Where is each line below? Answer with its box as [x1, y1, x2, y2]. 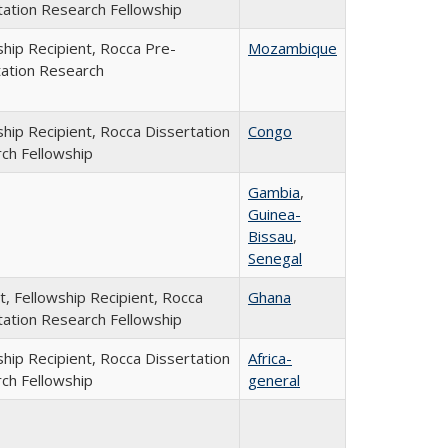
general [248, 370, 300, 390]
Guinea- [248, 204, 301, 224]
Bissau [248, 226, 293, 246]
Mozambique [248, 38, 337, 58]
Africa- [248, 348, 292, 368]
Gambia [248, 182, 300, 202]
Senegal [248, 248, 302, 268]
